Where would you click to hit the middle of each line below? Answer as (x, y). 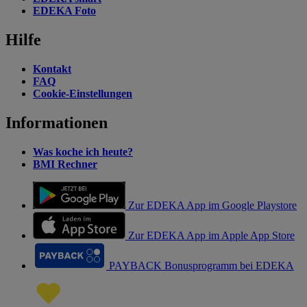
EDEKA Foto (64, 11)
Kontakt (52, 69)
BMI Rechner (65, 164)
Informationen (57, 123)
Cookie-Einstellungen (83, 94)
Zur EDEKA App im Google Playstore (212, 206)
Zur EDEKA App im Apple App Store (211, 236)
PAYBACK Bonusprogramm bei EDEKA (201, 266)
